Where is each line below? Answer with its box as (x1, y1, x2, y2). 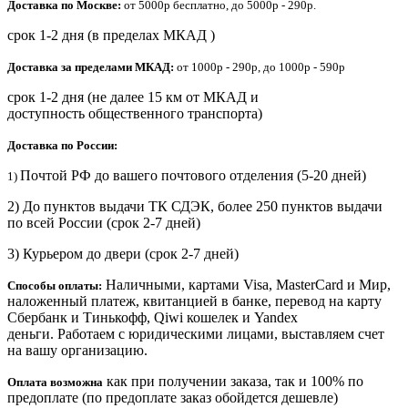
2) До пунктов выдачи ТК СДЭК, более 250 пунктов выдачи (7, 198, 382, 214)
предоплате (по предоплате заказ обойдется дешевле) (7, 389, 338, 405)
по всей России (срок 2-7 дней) (7, 214, 200, 230)
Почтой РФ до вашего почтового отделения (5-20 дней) (20, 167, 366, 183)
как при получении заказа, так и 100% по (103, 372, 363, 389)
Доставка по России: (7, 138, 117, 152)
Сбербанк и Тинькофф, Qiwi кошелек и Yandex (7, 309, 298, 325)
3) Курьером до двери (7, 245, 145, 261)
